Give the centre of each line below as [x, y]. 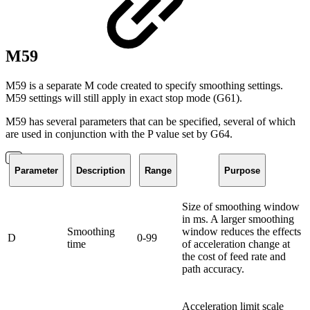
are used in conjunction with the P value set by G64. [119, 134]
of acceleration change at [236, 244]
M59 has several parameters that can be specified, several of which [151, 122]
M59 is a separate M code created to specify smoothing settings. [144, 86]
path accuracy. [213, 269]
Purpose [242, 170]
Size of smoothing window [241, 207]
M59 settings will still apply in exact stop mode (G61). [124, 98]
